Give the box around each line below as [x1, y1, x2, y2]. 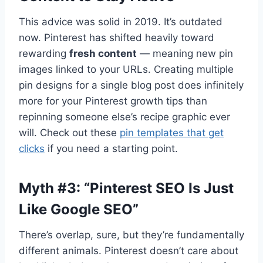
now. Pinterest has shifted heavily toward [19, 31, 214, 43]
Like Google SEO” [19, 200, 139, 218]
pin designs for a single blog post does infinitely [19, 79, 244, 91]
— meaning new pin [137, 47, 233, 59]
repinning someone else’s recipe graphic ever [19, 110, 230, 123]
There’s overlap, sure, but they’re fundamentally [19, 228, 244, 241]
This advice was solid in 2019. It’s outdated [19, 15, 222, 28]
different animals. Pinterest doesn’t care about [19, 244, 238, 257]
